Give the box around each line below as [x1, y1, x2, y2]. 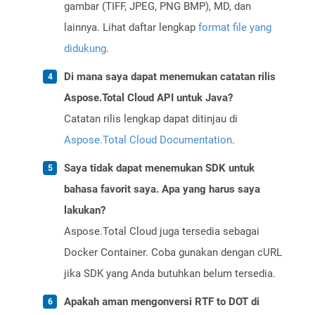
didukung [64, 42, 106, 56]
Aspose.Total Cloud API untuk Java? [64, 91, 233, 105]
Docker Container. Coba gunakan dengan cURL [64, 246, 282, 259]
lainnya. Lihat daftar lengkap [64, 21, 198, 34]
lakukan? [64, 204, 105, 217]
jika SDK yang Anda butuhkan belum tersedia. [64, 267, 276, 281]
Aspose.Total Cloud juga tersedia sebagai [64, 225, 259, 238]
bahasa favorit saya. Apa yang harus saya [64, 183, 260, 196]
